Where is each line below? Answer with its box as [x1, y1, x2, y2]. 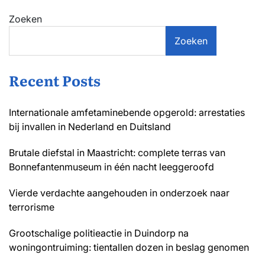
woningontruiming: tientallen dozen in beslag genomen [9, 241, 249, 253]
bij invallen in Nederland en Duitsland [9, 120, 171, 132]
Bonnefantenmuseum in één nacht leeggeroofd [9, 160, 214, 173]
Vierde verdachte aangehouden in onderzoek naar [9, 186, 230, 199]
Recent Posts [9, 69, 101, 91]
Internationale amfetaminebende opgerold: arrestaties [9, 106, 245, 118]
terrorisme [9, 201, 54, 213]
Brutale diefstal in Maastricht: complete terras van [9, 146, 225, 159]
